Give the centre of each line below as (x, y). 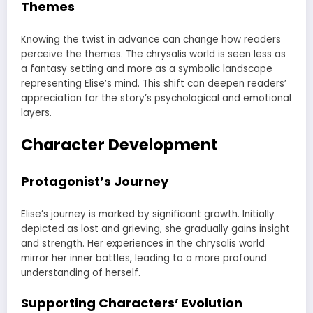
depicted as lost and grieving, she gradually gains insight (155, 228)
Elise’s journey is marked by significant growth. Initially (148, 214)
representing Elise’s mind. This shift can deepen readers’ (154, 83)
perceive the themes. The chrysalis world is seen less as (153, 54)
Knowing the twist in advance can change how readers (151, 39)
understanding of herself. (81, 272)
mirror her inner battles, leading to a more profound (144, 258)
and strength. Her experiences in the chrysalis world (143, 243)
